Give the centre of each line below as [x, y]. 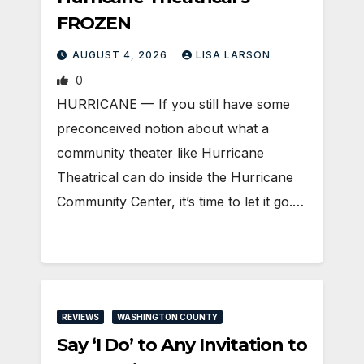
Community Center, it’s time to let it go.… [180, 201]
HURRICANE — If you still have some [173, 104]
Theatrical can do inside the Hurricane [175, 177]
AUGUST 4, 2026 [121, 54]
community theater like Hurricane [160, 152]
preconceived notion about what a [163, 128]
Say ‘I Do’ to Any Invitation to [182, 344]
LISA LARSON [233, 54]
